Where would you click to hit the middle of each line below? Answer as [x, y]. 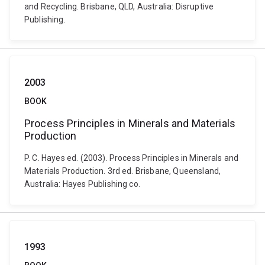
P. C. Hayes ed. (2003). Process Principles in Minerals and [132, 158]
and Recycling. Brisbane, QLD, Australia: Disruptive [119, 7]
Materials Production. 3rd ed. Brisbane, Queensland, [123, 171]
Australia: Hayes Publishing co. [82, 184]
